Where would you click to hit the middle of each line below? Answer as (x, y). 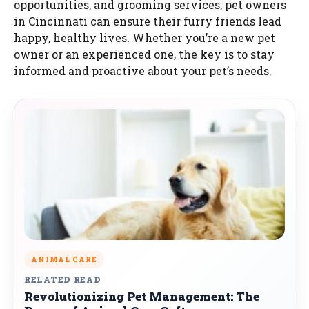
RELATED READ (63, 280)
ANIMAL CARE (64, 260)
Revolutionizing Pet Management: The (142, 297)
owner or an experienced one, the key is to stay (144, 54)
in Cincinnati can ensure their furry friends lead (148, 21)
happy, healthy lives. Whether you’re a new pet (144, 38)
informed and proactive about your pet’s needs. (143, 71)
